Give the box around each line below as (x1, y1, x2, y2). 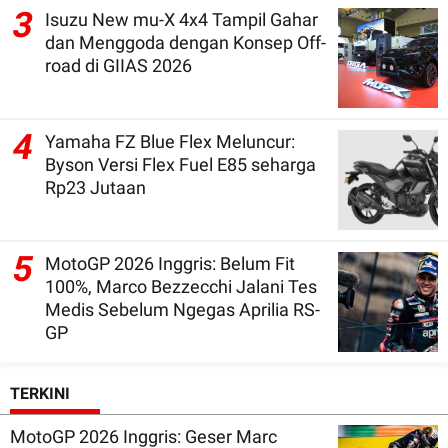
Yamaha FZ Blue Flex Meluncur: (45, 130, 295, 152)
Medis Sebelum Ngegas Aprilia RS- (45, 298, 320, 320)
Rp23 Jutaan (45, 176, 146, 198)
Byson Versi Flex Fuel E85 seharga (45, 153, 316, 175)
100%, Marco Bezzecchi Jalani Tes (45, 275, 317, 297)
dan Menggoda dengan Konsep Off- (45, 31, 326, 53)
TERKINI (10, 383, 70, 403)
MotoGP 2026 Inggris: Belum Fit (45, 252, 295, 274)
